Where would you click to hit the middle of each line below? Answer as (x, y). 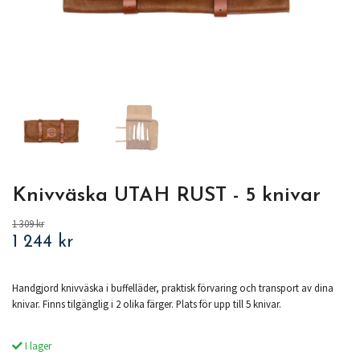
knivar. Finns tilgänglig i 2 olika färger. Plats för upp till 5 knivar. (147, 304)
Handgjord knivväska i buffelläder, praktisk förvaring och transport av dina (173, 288)
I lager (37, 346)
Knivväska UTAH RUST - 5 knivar (166, 196)
